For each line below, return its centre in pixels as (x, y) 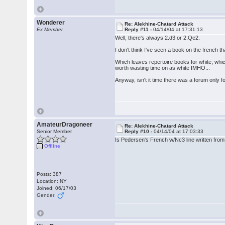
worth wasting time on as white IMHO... (163, 68)
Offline (52, 146)
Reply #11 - (139, 29)
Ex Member (50, 29)
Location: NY (52, 181)
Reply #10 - (139, 131)
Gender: (47, 195)
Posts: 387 (49, 174)
